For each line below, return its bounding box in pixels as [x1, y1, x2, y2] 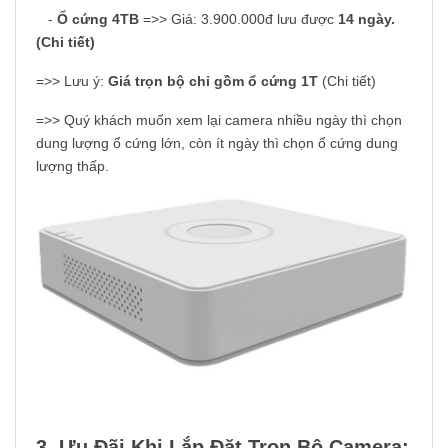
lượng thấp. [36, 157, 109, 174]
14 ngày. [338, 10, 395, 27]
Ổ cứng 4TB [57, 10, 139, 27]
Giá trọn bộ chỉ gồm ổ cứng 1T [108, 72, 322, 89]
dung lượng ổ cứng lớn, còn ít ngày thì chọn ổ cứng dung [36, 134, 398, 151]
